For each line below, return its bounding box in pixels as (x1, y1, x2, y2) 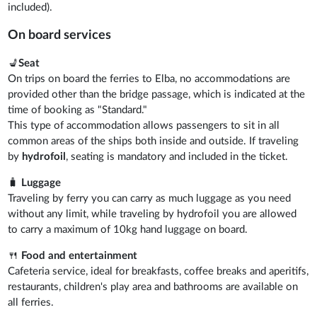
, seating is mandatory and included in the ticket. (66, 151, 289, 162)
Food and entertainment (21, 250, 138, 261)
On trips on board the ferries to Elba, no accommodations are (8, 73, 291, 84)
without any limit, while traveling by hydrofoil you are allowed (8, 208, 297, 219)
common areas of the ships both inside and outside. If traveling (8, 135, 299, 146)
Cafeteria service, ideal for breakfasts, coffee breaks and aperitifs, (8, 265, 309, 277)
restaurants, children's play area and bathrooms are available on (8, 281, 299, 292)
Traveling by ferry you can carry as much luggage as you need (8, 192, 292, 204)
